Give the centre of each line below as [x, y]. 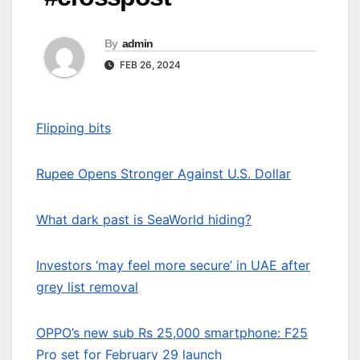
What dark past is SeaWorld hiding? [144, 220]
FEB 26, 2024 [149, 65]
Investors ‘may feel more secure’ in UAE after [173, 266]
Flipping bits [74, 128]
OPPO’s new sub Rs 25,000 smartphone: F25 [172, 333]
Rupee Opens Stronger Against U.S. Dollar [164, 174]
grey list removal [87, 287]
